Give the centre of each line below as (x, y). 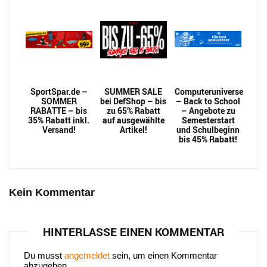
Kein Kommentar (52, 193)
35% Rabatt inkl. (59, 120)
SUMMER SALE (133, 92)
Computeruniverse (209, 92)
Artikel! (133, 130)
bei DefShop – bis (133, 101)
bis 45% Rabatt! (208, 139)
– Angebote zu (208, 111)
